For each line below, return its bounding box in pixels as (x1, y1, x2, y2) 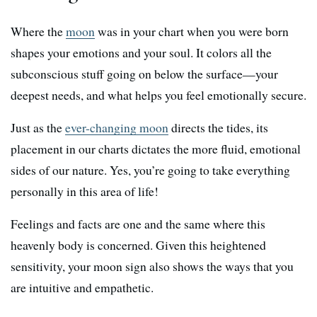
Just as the (11, 118, 65, 136)
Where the (11, 22, 66, 40)
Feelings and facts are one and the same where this (11, 214, 265, 232)
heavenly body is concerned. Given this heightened (11, 236, 266, 253)
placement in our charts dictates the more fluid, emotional (11, 139, 301, 157)
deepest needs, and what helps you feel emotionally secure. (11, 86, 306, 103)
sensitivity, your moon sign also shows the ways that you (11, 257, 294, 275)
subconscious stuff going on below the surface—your (11, 64, 278, 82)
